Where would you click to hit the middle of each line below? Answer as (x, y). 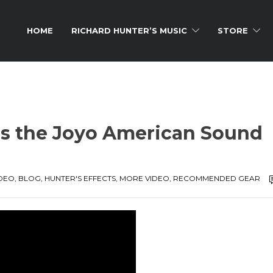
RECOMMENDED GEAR (216, 178)
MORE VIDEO (144, 178)
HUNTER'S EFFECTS (80, 178)
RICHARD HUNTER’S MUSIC (129, 30)
